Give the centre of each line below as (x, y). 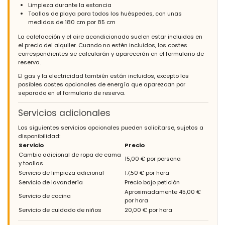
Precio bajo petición (152, 182)
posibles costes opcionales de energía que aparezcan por (102, 84)
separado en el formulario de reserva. (72, 93)
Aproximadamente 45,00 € (163, 192)
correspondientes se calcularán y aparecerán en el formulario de (111, 53)
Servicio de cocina (45, 196)
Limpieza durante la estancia (70, 5)
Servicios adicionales (64, 113)
